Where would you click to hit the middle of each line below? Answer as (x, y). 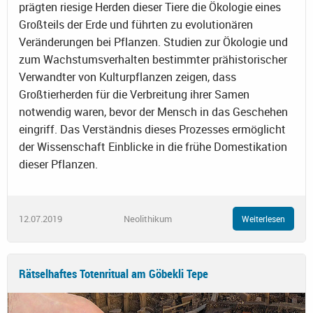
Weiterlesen (263, 219)
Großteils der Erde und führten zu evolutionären (136, 24)
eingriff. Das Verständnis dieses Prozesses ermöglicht (152, 129)
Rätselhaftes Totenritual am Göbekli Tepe (114, 274)
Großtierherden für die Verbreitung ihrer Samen (134, 94)
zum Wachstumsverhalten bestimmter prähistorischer (153, 59)
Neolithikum (147, 218)
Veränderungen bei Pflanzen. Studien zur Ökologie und (153, 42)
